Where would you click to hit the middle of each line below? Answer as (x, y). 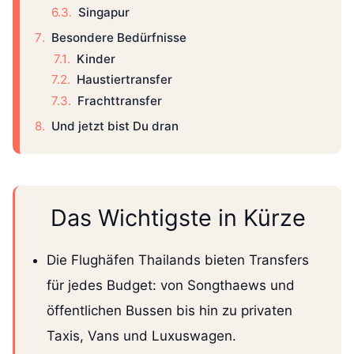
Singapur (104, 13)
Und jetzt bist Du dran (115, 126)
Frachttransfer (120, 101)
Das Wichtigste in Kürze (178, 218)
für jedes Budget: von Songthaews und (171, 286)
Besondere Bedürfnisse (119, 37)
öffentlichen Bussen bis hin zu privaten (169, 311)
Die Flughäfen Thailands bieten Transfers (178, 260)
